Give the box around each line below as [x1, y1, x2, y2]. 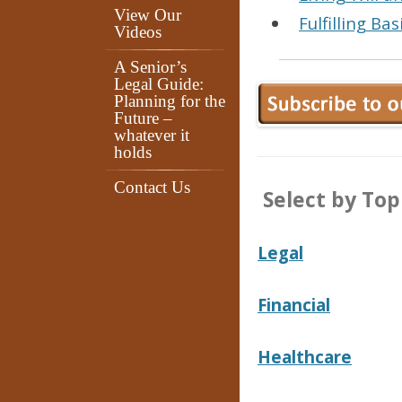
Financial [258, 293, 330, 316]
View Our [114, 5, 181, 24]
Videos [114, 22, 162, 41]
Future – [114, 109, 172, 127]
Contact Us [114, 178, 190, 197]
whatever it [114, 126, 189, 144]
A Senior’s [114, 57, 187, 76]
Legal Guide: [114, 74, 204, 93]
